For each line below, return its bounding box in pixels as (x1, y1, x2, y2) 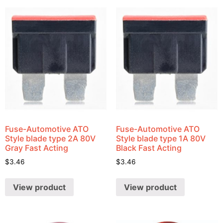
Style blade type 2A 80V (5, 133, 96, 144)
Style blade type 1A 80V (115, 133, 206, 144)
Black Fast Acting (115, 143, 182, 153)
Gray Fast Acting (5, 143, 68, 153)
